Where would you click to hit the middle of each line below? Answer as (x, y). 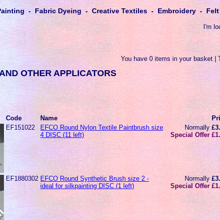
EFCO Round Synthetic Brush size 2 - (95, 178)
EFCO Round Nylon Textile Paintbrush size (102, 127)
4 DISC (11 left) (62, 135)
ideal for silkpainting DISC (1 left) (87, 186)
